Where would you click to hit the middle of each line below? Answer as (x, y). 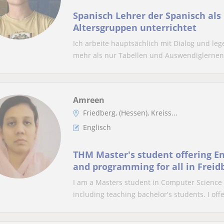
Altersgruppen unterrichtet (135, 27)
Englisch (97, 127)
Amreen (89, 100)
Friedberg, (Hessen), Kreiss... (130, 113)
